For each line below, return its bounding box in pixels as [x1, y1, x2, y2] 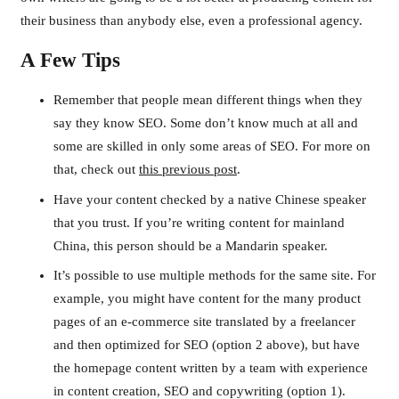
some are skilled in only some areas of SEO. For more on [53, 139, 370, 154]
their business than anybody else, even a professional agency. [20, 12, 362, 28]
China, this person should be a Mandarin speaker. [53, 238, 328, 253]
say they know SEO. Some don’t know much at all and [53, 116, 358, 131]
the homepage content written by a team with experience [53, 361, 368, 376]
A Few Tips [20, 48, 120, 71]
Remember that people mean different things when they [53, 93, 362, 108]
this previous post [139, 162, 237, 177]
